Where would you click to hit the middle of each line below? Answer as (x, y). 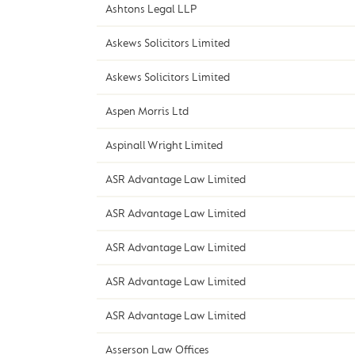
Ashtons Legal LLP (151, 10)
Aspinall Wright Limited (164, 146)
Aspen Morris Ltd (147, 112)
